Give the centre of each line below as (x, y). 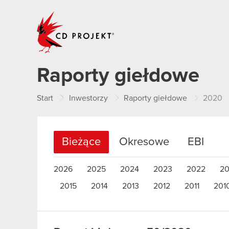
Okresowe (144, 142)
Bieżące (81, 142)
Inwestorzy (88, 98)
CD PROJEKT (139, 14)
